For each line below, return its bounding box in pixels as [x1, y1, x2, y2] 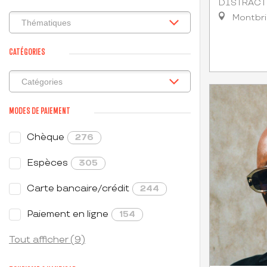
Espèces [27, 157, 68, 169]
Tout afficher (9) [9, 234, 85, 246]
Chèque [27, 132, 64, 143]
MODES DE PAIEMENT [9, 105, 70, 116]
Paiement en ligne [27, 209, 108, 220]
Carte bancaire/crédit [27, 183, 129, 194]
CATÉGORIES [9, 46, 45, 57]
